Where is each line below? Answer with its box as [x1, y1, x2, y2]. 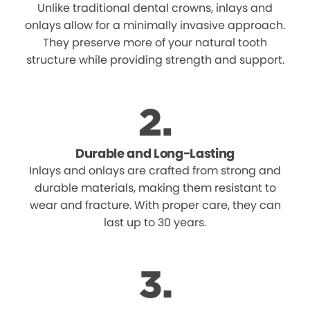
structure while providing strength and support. [26, 52, 284, 69]
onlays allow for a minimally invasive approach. [25, 17, 285, 34]
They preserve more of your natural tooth [43, 35, 267, 51]
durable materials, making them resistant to [34, 180, 276, 197]
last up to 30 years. [104, 215, 206, 231]
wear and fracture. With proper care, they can [29, 197, 281, 214]
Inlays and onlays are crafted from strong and [29, 163, 281, 179]
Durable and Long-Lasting [75, 145, 235, 163]
